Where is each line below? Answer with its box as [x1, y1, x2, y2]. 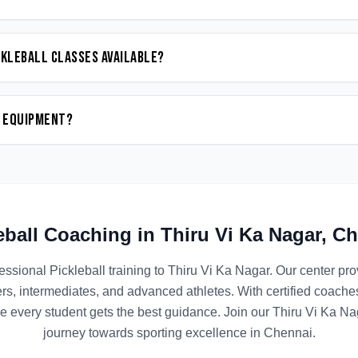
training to [105, 264, 168, 277]
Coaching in [38, 224, 161, 245]
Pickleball [49, 264, 105, 277]
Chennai [263, 326, 312, 340]
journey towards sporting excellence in [42, 326, 261, 340]
